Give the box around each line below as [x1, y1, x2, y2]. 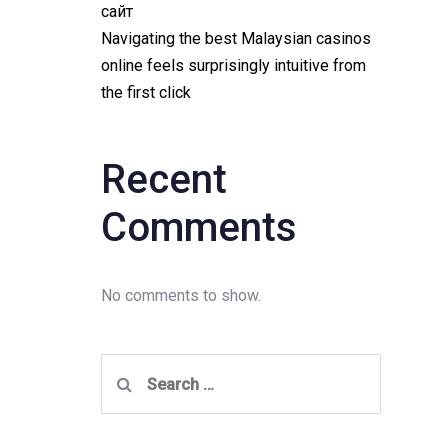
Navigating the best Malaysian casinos [100, 29, 371, 48]
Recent [100, 156, 227, 203]
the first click [100, 83, 191, 102]
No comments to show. [100, 286, 261, 305]
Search [99, 357, 152, 376]
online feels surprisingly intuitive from [100, 56, 366, 75]
